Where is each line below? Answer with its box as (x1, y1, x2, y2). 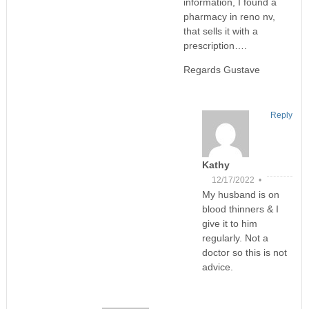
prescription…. (183, 39, 248, 51)
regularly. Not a (201, 232, 268, 243)
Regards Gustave (183, 63, 261, 75)
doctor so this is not (201, 246, 287, 258)
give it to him (201, 217, 257, 229)
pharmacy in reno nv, (183, 10, 276, 22)
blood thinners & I (201, 203, 279, 215)
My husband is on (201, 188, 279, 200)
